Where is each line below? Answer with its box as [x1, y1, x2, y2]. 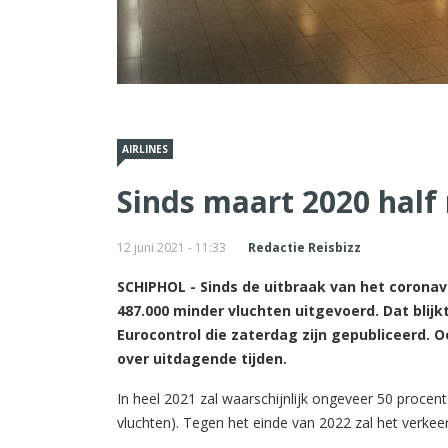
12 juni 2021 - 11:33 [117, 238, 226, 256]
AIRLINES [122, 141, 168, 156]
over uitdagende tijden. [117, 348, 287, 368]
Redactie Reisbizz [248, 238, 361, 256]
